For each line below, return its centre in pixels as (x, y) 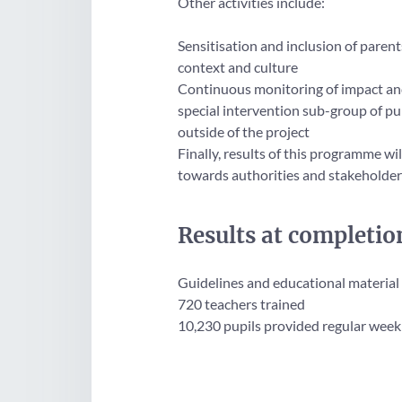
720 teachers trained (241, 304)
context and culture (238, 67)
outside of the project (244, 132)
